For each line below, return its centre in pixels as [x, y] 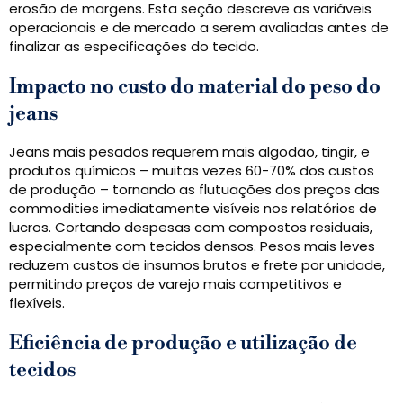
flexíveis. [37, 303]
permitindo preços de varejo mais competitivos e [175, 284]
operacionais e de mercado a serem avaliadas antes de [199, 28]
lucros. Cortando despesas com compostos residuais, [191, 228]
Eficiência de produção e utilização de [183, 344]
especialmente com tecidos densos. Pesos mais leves [192, 246]
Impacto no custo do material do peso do [195, 87]
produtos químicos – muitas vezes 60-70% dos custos [192, 171]
